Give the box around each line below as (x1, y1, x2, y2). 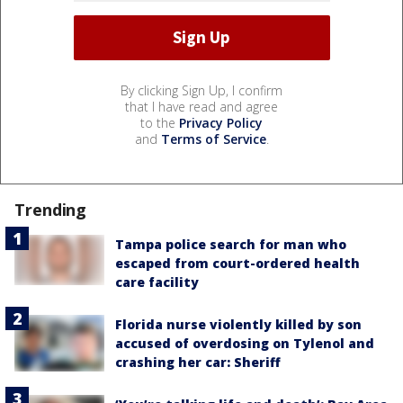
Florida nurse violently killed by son (115, 315, 362, 333)
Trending (14, 198, 87, 220)
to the (140, 113, 179, 131)
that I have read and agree (125, 97, 278, 115)
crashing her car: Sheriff (115, 353, 281, 371)
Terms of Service (160, 130, 266, 148)
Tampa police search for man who (115, 235, 346, 253)
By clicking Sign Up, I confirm (121, 81, 282, 99)
